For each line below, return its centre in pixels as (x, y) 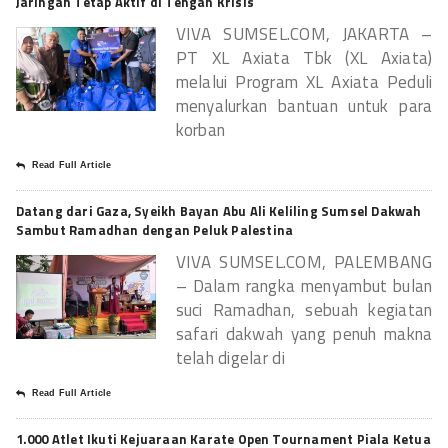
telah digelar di (230, 357)
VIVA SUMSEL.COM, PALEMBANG (304, 261)
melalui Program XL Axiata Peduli (304, 81)
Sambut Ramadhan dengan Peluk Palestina (154, 229)
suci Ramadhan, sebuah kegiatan (304, 309)
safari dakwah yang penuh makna (304, 333)
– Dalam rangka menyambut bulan (304, 285)
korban (200, 129)
